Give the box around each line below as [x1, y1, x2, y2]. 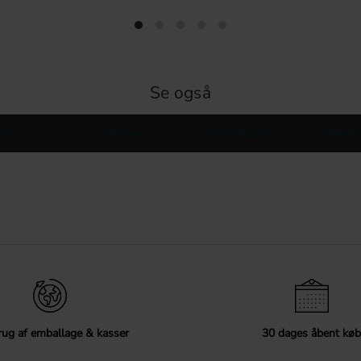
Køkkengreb [96, 126, 150, 139]
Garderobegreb [204, 126, 272, 139]
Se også [150, 81, 211, 104]
